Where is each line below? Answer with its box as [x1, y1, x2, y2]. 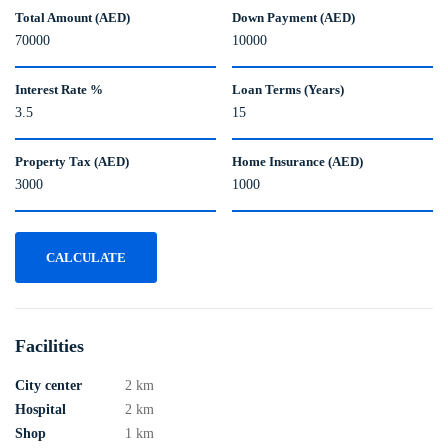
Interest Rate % [15, 82, 103, 98]
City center [15, 378, 82, 394]
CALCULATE [46, 250, 126, 266]
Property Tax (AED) [15, 154, 129, 170]
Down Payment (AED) [232, 10, 355, 26]
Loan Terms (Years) [232, 82, 344, 98]
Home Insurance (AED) [232, 154, 363, 170]
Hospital [15, 402, 66, 418]
